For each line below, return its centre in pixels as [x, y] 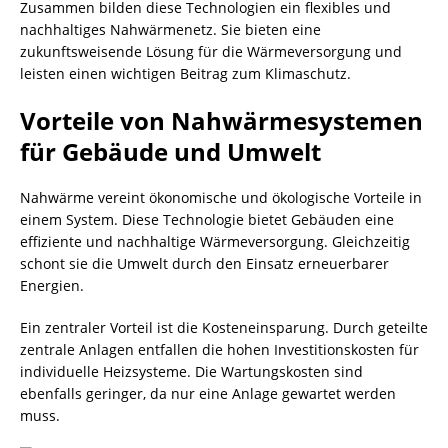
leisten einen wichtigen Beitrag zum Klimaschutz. [185, 73]
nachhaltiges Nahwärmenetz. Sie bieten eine [170, 29]
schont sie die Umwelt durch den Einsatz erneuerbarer [204, 263]
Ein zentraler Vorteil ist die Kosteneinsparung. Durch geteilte [224, 327]
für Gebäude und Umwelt [170, 151]
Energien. [52, 285]
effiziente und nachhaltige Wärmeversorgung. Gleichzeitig [215, 241]
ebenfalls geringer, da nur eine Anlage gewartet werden [208, 393]
